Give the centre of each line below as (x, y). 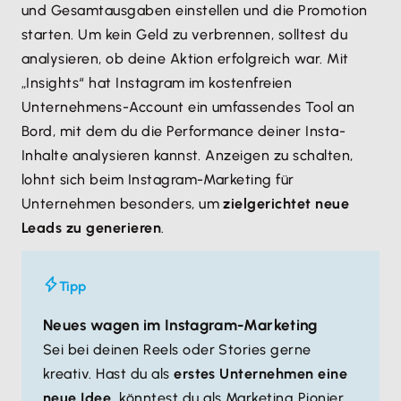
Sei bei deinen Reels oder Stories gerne (177, 350)
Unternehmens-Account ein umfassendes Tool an (188, 107)
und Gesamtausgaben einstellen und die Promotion (195, 10)
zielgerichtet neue (286, 204)
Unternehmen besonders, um (123, 204)
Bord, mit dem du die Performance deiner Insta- (184, 131)
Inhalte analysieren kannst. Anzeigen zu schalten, (188, 155)
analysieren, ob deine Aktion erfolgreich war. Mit (185, 59)
